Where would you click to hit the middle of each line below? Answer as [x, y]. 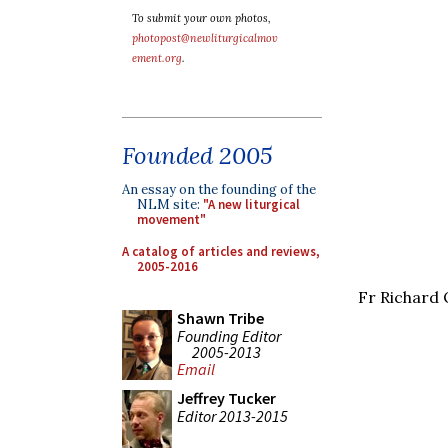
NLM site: [170, 204]
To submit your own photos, [201, 18]
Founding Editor [229, 335]
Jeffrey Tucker [226, 398]
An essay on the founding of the [219, 189]
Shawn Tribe [220, 318]
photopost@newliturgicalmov [205, 38]
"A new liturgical [251, 204]
